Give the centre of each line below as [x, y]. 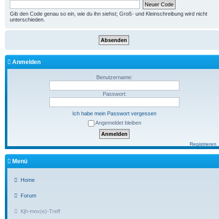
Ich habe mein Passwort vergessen [114, 113]
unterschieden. [27, 20]
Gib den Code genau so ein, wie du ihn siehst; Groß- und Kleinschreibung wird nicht [109, 14]
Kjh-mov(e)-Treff [41, 211]
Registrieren [203, 144]
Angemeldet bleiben [118, 123]
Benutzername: [114, 77]
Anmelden [26, 62]
